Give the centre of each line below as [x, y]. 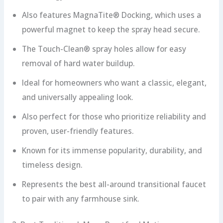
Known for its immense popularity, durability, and [112, 150]
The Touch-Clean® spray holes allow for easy [104, 49]
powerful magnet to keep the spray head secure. [111, 29]
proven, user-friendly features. [78, 131]
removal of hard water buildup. [78, 63]
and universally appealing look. [77, 97]
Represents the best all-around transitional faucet [114, 184]
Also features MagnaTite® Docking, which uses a [111, 15]
